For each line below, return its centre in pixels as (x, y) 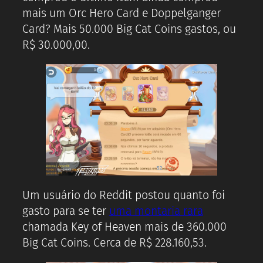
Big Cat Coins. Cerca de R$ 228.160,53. (114, 242)
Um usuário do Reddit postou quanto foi (124, 195)
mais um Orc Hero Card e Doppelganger (122, 13)
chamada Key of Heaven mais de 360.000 (124, 227)
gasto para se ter (66, 211)
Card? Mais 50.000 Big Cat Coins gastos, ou (129, 29)
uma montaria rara (156, 211)
